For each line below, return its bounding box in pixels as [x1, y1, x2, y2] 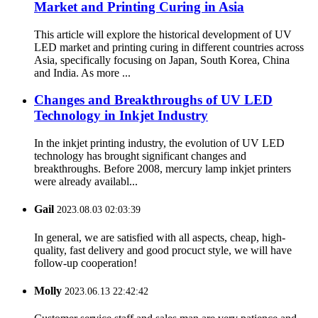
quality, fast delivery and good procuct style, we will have [34, 243, 292, 256]
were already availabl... [34, 175, 138, 188]
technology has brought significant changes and [34, 150, 246, 163]
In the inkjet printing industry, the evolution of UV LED [34, 137, 285, 150]
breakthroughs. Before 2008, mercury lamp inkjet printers [34, 163, 291, 175]
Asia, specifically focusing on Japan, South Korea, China [34, 53, 290, 66]
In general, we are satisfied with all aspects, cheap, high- [34, 231, 285, 243]
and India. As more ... [34, 66, 131, 79]
